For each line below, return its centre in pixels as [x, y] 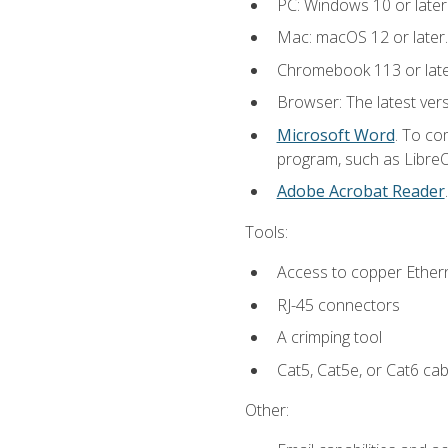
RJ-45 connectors [338, 304]
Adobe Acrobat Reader [360, 191]
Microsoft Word [335, 134]
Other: [266, 409]
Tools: [266, 231]
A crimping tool [329, 337]
